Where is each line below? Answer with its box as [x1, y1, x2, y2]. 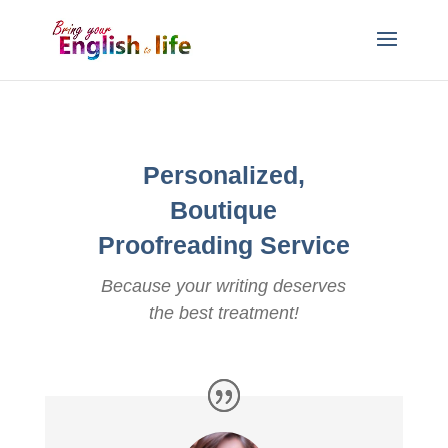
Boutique [170, 196, 278, 224]
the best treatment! [148, 303, 299, 323]
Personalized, [142, 161, 305, 189]
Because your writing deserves [101, 276, 347, 296]
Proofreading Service [97, 231, 350, 259]
